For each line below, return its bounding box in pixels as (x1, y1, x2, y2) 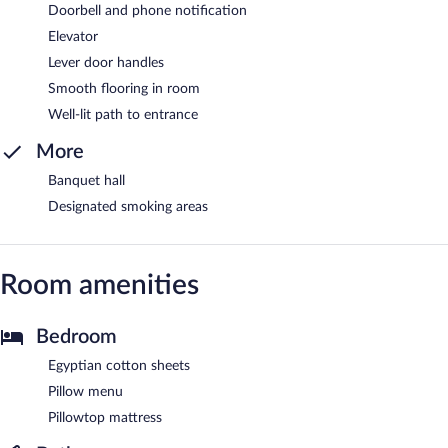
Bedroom (36, 326, 117, 347)
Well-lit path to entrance (48, 107, 198, 122)
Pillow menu (48, 384, 123, 399)
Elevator (48, 29, 98, 44)
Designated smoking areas (48, 199, 208, 214)
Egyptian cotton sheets (48, 358, 190, 373)
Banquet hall (48, 173, 125, 188)
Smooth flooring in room (48, 81, 200, 96)
